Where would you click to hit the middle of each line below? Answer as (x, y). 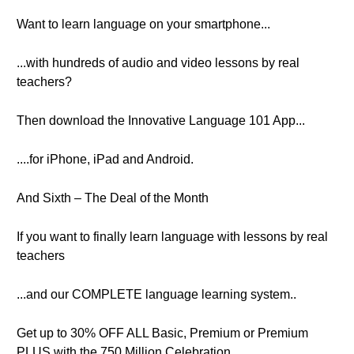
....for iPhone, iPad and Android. (105, 159)
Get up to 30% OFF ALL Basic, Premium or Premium (162, 333)
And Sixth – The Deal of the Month (113, 198)
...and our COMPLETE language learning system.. (156, 294)
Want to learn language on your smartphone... (143, 24)
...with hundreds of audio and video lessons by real (158, 63)
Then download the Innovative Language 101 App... (161, 121)
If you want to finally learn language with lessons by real (172, 237)
